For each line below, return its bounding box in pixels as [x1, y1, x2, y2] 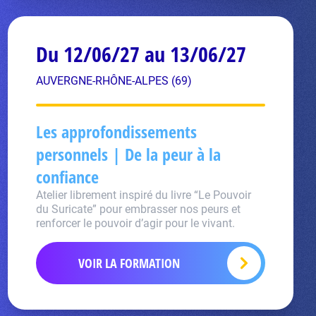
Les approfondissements [35, 120, 197, 143]
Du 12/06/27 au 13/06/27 [35, 39, 246, 68]
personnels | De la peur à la [35, 142, 221, 166]
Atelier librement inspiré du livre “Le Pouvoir [35, 188, 251, 202]
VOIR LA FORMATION [78, 255, 181, 272]
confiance [35, 165, 99, 188]
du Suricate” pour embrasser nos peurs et [35, 202, 241, 216]
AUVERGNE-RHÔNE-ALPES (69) [35, 74, 192, 87]
